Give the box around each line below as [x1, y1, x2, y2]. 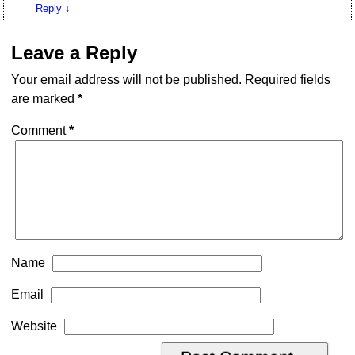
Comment [11, 124, 70, 138]
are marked [11, 92, 78, 106]
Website [11, 319, 58, 334]
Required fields [245, 73, 331, 87]
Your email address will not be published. [11, 73, 242, 87]
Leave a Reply [11, 42, 138, 64]
